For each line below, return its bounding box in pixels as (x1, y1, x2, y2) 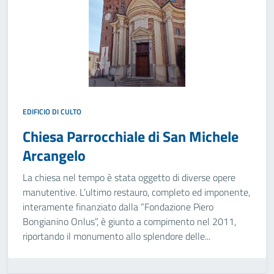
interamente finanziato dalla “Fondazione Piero (23, 199, 213, 214)
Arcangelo (23, 144, 86, 166)
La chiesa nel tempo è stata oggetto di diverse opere (23, 170, 235, 185)
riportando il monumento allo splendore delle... (23, 229, 210, 243)
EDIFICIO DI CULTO (23, 106, 81, 117)
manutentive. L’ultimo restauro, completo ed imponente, (23, 185, 250, 199)
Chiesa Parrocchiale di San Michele (23, 125, 239, 147)
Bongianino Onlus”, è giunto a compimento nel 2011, (23, 214, 236, 229)
